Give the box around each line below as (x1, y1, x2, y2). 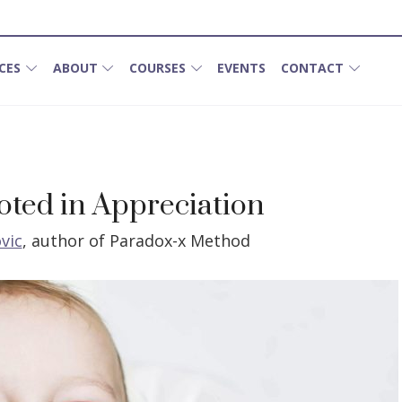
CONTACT (281, 59, 345, 76)
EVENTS (217, 59, 267, 76)
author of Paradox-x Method (31, 229, 250, 251)
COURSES (129, 59, 187, 76)
